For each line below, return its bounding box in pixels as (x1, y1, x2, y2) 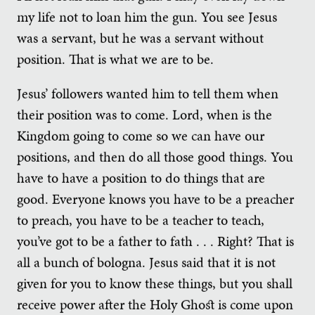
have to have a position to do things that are (17, 167, 265, 188)
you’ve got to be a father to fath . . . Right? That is (17, 231, 294, 251)
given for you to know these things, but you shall (17, 273, 292, 293)
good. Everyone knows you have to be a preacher (17, 188, 294, 209)
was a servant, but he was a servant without (17, 27, 264, 48)
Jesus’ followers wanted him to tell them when (17, 83, 278, 103)
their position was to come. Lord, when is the (17, 104, 272, 124)
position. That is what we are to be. (17, 49, 214, 69)
